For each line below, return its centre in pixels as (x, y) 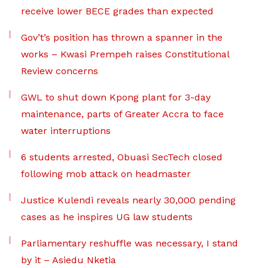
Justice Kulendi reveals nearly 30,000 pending (128, 200)
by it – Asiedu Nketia (68, 260)
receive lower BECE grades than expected (117, 11)
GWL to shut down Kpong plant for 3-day (116, 98)
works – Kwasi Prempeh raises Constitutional (125, 54)
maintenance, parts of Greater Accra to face (122, 114)
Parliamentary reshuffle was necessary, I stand (130, 243)
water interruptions (66, 131)
